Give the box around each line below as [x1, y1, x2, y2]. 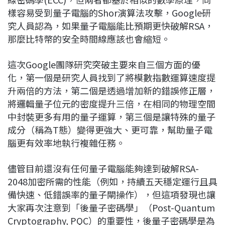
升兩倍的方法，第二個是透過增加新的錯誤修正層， [8, 84, 215, 97]
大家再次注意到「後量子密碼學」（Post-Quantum [8, 201, 215, 214]
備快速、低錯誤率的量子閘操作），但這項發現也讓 [8, 188, 215, 201]
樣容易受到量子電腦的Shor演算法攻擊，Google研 [8, 6, 211, 20]
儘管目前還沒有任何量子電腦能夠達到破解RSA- [8, 162, 199, 175]
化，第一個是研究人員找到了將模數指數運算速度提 [8, 71, 215, 84]
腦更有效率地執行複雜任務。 [8, 136, 125, 150]
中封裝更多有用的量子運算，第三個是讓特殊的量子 [8, 110, 215, 124]
